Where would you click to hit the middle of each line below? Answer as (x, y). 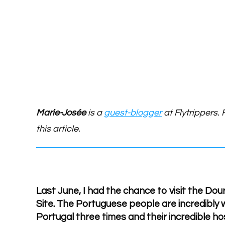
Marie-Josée (62, 113)
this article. (58, 129)
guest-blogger (133, 113)
